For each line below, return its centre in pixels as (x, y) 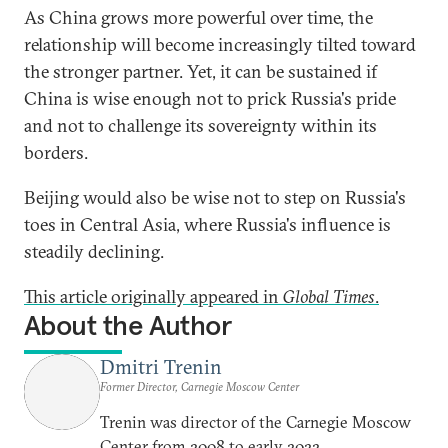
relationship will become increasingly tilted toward (220, 44)
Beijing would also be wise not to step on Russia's (215, 197)
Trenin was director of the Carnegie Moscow (255, 422)
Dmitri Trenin (161, 366)
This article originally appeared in (153, 296)
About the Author (128, 325)
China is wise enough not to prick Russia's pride (210, 98)
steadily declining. (94, 251)
